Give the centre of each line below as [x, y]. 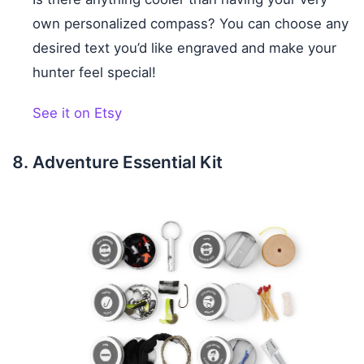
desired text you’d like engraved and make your [184, 48]
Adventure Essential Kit [128, 162]
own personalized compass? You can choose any [191, 23]
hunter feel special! [94, 72]
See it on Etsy [77, 113]
